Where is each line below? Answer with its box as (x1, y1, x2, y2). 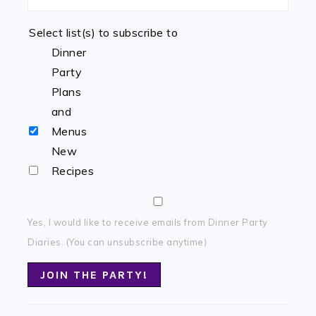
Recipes (51, 164, 95, 178)
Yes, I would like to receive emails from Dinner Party (28, 217, 268, 229)
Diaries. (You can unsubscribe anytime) (28, 236, 207, 248)
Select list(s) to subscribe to (29, 25, 178, 40)
